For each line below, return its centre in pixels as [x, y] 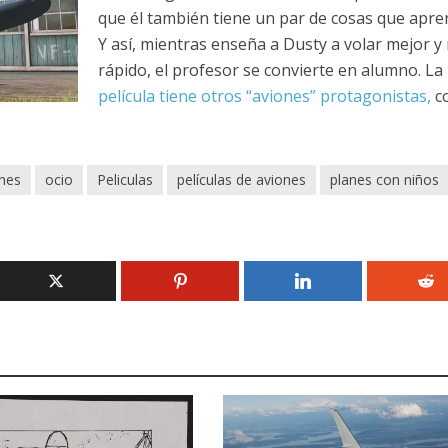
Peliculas [124, 180]
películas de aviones [241, 180]
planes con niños [384, 180]
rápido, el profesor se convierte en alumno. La [270, 70]
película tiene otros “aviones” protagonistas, [266, 96]
